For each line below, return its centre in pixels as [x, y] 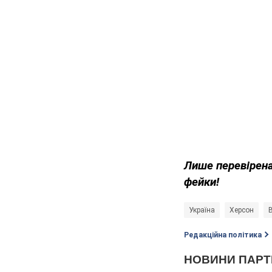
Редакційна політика [223, 235]
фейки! [202, 182]
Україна [202, 210]
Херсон [242, 210]
